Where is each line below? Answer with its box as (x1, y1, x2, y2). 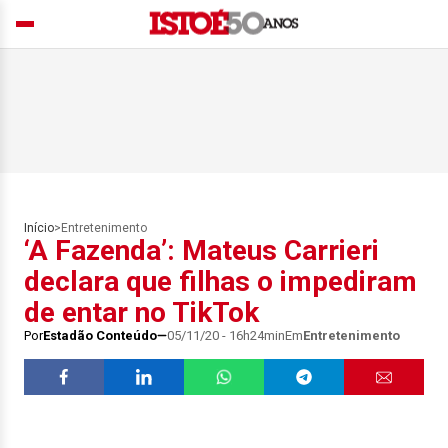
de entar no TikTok (24, 296, 259, 329)
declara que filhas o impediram (24, 265, 417, 298)
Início (24, 221, 54, 235)
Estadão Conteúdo (43, 328, 157, 343)
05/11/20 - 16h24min (167, 328, 285, 343)
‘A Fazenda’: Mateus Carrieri (24, 234, 379, 267)
